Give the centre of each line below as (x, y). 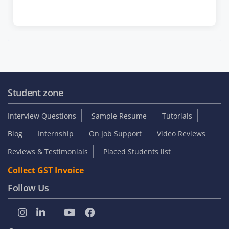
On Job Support (115, 134)
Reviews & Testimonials (48, 152)
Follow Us (28, 188)
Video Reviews (181, 134)
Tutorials (177, 116)
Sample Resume (119, 116)
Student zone (36, 93)
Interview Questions (42, 116)
